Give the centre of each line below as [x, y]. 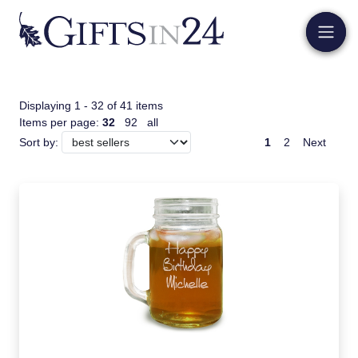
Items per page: [61, 123]
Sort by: [40, 143]
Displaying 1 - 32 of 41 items [91, 106]
